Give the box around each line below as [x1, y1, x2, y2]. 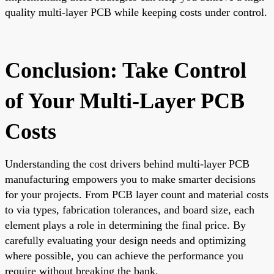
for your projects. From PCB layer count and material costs [5, 188, 268, 201]
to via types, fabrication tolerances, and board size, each [5, 203, 254, 216]
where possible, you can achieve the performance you [5, 249, 243, 262]
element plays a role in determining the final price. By [5, 218, 246, 231]
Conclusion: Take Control [5, 57, 246, 83]
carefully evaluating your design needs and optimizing [5, 234, 246, 246]
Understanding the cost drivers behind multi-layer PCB [5, 157, 250, 170]
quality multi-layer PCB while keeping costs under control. [5, 6, 267, 18]
